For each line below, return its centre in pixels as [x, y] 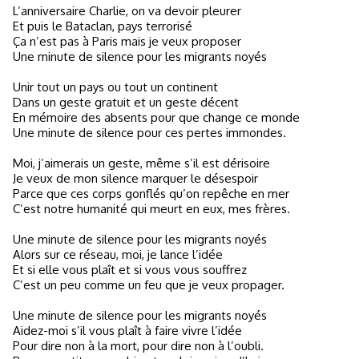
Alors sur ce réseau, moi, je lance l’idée [118, 254]
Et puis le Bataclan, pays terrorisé [103, 26]
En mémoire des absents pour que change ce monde [156, 117]
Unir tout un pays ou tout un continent [115, 87]
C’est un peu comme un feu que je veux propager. [149, 285]
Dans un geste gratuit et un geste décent [126, 102]
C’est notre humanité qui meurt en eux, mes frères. [151, 209]
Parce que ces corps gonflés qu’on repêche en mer [151, 194]
